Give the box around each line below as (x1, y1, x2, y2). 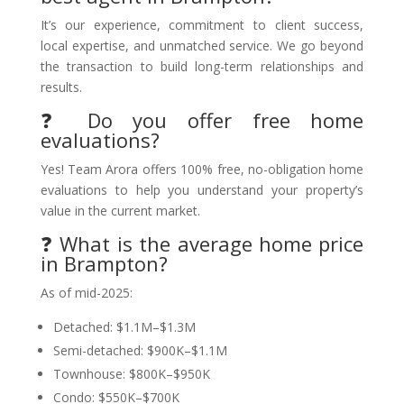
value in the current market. (40, 202, 200, 219)
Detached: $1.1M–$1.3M (52, 318, 196, 335)
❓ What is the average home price (40, 230, 364, 257)
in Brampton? (40, 250, 168, 277)
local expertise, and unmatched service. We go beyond (40, 37, 364, 54)
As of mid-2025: (40, 284, 133, 301)
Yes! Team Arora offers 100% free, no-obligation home (40, 161, 364, 178)
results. (40, 78, 82, 96)
